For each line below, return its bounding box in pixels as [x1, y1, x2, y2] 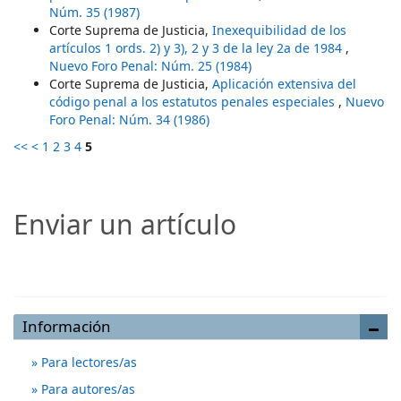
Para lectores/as [38, 354, 137, 371]
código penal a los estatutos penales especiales [49, 93, 338, 110]
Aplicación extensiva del [212, 75, 356, 92]
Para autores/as [38, 380, 135, 397]
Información [22, 316, 111, 337]
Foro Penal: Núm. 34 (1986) [49, 111, 209, 128]
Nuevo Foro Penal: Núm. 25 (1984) [49, 57, 252, 74]
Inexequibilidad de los [212, 21, 346, 38]
